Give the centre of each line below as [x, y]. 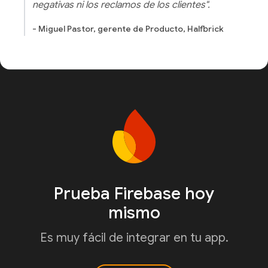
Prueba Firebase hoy [134, 193]
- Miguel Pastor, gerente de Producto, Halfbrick [128, 28]
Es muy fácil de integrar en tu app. [134, 237]
